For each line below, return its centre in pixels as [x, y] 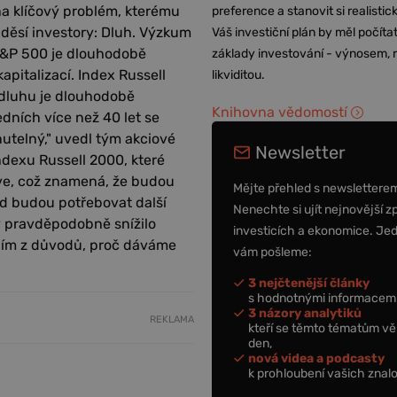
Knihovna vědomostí [280, 112]
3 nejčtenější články [309, 283]
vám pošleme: [273, 252]
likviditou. [239, 75]
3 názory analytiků [305, 313]
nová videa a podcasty [317, 358]
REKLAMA [172, 319]
